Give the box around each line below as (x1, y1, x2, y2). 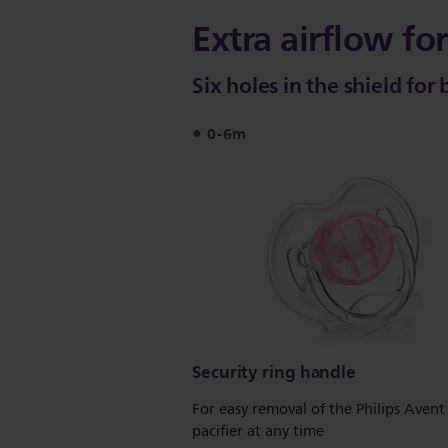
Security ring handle (192, 357, 356, 388)
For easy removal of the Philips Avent (192, 397, 445, 423)
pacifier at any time (192, 419, 324, 445)
